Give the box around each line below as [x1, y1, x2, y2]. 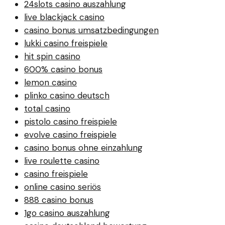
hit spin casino [24, 50, 80, 62]
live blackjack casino [24, 11, 104, 23]
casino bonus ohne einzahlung [24, 142, 143, 153]
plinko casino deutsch [24, 89, 109, 101]
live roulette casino [24, 155, 99, 166]
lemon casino [24, 76, 77, 88]
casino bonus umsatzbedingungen [24, 24, 159, 36]
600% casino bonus [24, 63, 102, 75]
